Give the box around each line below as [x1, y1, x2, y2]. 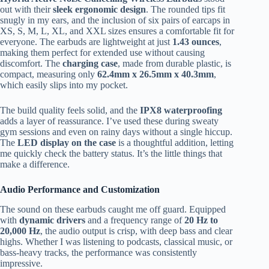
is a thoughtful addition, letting [116, 138, 234, 148]
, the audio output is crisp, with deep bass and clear [40, 226, 232, 237]
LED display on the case [17, 138, 116, 148]
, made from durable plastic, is [118, 58, 231, 69]
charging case [62, 58, 118, 69]
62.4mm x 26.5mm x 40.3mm [97, 69, 214, 80]
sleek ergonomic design [53, 4, 146, 15]
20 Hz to [184, 215, 218, 226]
